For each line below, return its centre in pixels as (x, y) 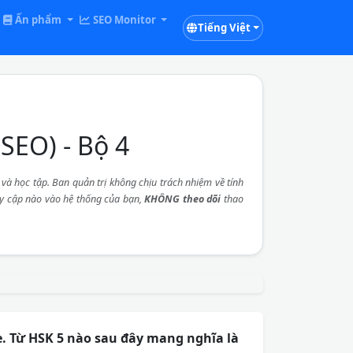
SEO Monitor (124, 20)
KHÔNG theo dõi (183, 199)
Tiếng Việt (224, 27)
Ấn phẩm (39, 20)
